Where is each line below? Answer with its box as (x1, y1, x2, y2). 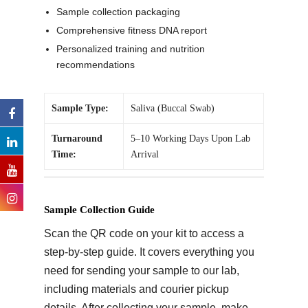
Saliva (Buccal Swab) (131, 103, 214, 113)
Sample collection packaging (56, 6, 180, 17)
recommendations (56, 59, 135, 70)
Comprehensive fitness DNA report (56, 25, 207, 36)
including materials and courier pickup (44, 283, 229, 295)
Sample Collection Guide (44, 204, 155, 215)
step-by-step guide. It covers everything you (44, 246, 254, 258)
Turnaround (52, 133, 102, 144)
